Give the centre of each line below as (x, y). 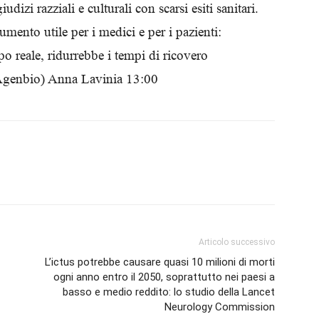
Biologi (174, 19)
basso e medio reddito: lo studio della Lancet (169, 292)
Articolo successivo (237, 242)
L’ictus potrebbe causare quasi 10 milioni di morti (160, 262)
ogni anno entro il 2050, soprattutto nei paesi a (164, 277)
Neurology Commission (220, 307)
